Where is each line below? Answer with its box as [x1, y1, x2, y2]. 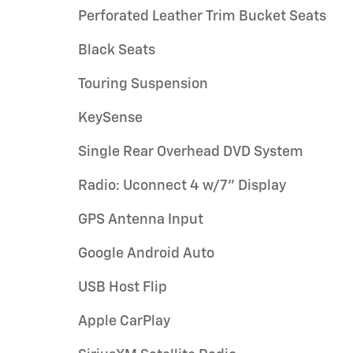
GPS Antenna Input [78, 213, 203, 227]
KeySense [78, 111, 143, 125]
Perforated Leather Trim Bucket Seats [78, 9, 326, 24]
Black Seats [78, 43, 155, 58]
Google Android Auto [78, 247, 214, 261]
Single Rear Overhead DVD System [78, 145, 303, 159]
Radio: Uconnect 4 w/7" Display [78, 179, 286, 193]
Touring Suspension [78, 77, 208, 91]
